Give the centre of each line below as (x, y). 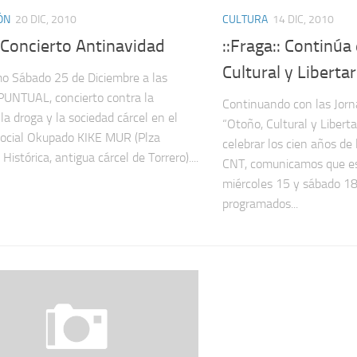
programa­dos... (260, 203)
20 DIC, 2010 (46, 20)
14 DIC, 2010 (303, 20)
